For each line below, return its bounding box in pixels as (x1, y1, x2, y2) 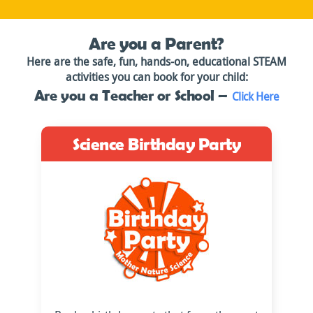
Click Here (231, 89, 279, 104)
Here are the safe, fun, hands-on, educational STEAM (27, 54, 286, 69)
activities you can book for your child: (65, 69, 248, 85)
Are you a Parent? (89, 33, 224, 53)
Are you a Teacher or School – (34, 86, 232, 103)
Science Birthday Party (73, 133, 240, 154)
